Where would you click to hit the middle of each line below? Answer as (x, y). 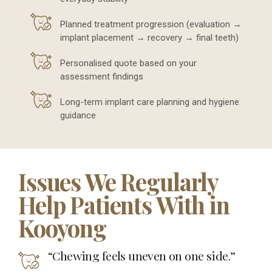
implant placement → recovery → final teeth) (149, 38)
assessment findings (102, 77)
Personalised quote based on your (128, 63)
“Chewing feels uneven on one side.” (142, 256)
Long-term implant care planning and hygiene (150, 102)
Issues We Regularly (118, 181)
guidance (78, 116)
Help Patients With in (124, 204)
